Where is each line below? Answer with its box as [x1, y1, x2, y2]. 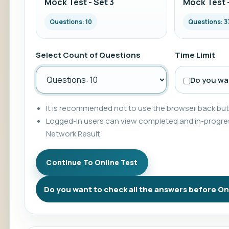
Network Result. [46, 128, 102, 139]
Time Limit [174, 50, 215, 60]
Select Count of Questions [36, 50, 141, 60]
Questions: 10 [50, 17, 92, 26]
